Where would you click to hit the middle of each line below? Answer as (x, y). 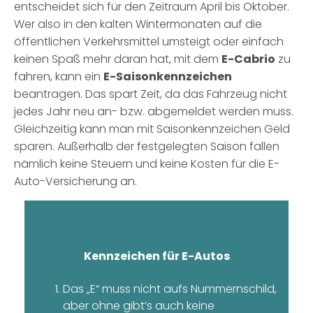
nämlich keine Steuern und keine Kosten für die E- (147, 164)
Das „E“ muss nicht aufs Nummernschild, (170, 289)
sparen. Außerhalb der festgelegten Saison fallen (147, 147)
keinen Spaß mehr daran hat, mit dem (118, 59)
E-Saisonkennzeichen (168, 77)
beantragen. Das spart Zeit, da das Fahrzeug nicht (151, 94)
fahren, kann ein (59, 77)
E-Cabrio (248, 59)
